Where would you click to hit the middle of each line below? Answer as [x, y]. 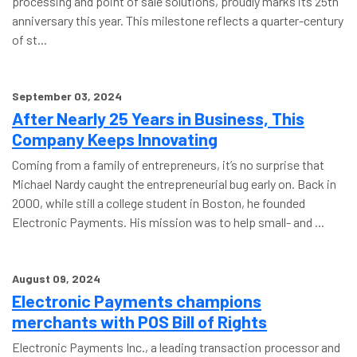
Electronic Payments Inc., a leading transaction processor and [176, 347]
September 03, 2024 [67, 96]
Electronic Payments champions [137, 300]
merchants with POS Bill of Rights [139, 321]
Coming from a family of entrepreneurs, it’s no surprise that [168, 165]
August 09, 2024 [56, 279]
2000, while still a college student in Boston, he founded [159, 203]
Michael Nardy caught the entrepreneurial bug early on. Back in [174, 184]
